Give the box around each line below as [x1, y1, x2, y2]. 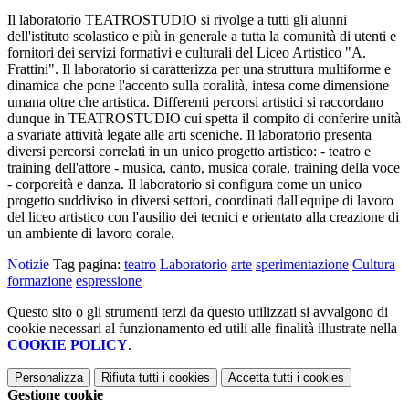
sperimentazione [256, 257, 349, 273]
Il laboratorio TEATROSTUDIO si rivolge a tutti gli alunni [7, 12, 347, 28]
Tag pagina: [49, 257, 124, 273]
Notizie [7, 257, 49, 273]
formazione [7, 273, 72, 289]
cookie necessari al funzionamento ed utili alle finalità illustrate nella [7, 320, 397, 337]
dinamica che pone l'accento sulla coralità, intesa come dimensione [7, 78, 389, 94]
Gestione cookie [7, 387, 103, 404]
